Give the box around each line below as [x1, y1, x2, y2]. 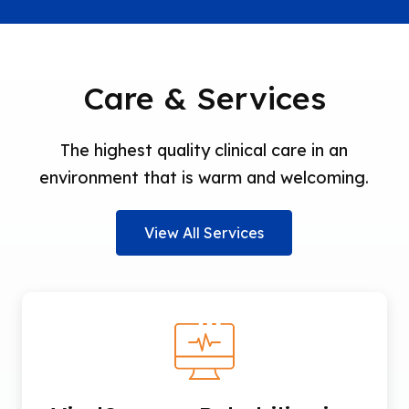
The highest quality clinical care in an [60, 140, 349, 162]
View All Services [144, 224, 265, 243]
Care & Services [82, 79, 326, 119]
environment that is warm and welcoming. [39, 167, 370, 189]
